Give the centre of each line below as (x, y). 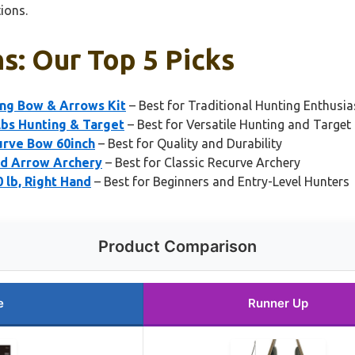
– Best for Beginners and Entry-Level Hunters (220, 181)
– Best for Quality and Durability (189, 143)
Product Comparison (177, 246)
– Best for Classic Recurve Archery (201, 162)
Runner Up (278, 303)
